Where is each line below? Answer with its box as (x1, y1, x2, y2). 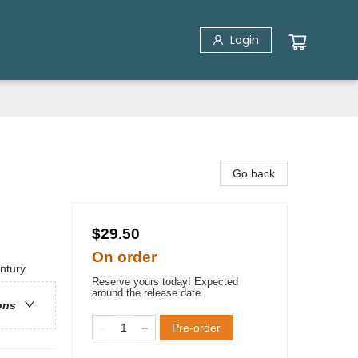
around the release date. (92, 287, 204, 299)
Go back (233, 167, 275, 180)
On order (92, 249, 157, 265)
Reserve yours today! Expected (92, 276, 238, 288)
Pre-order (172, 321, 221, 334)
